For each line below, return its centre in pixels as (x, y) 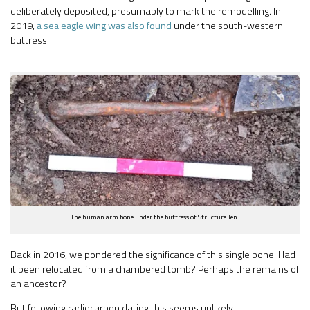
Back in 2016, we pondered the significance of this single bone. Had (153, 254)
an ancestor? (38, 283)
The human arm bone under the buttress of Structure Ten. (155, 216)
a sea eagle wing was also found (104, 26)
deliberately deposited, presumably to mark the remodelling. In (146, 11)
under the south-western (227, 26)
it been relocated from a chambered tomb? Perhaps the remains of (155, 269)
